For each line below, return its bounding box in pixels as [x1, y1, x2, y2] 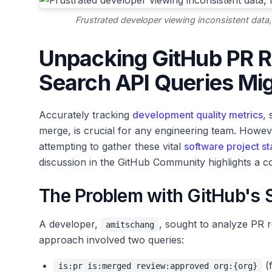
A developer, [39, 218, 101, 231]
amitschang [106, 220, 154, 230]
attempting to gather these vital [39, 140, 184, 153]
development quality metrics [132, 109, 263, 121]
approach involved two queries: [39, 234, 184, 246]
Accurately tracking [39, 109, 132, 121]
